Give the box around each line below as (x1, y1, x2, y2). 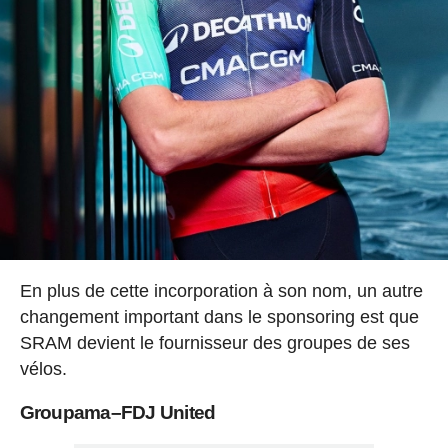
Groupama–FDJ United (19, 401, 216, 423)
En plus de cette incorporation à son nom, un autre (19, 280, 423, 301)
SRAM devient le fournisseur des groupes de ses (19, 332, 410, 353)
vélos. (19, 358, 67, 379)
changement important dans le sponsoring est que (19, 306, 419, 327)
